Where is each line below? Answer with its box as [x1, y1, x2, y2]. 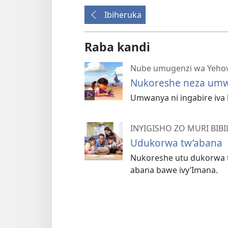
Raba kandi [84, 38, 150, 55]
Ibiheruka [104, 9, 141, 20]
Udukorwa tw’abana [130, 135, 222, 150]
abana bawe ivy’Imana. [130, 164, 218, 176]
